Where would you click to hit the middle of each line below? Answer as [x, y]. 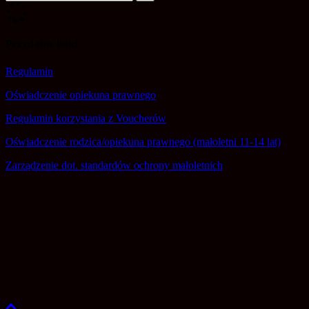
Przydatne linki [41, 44]
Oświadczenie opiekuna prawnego [81, 94]
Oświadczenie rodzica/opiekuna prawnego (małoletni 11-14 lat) [143, 141]
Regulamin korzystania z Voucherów [86, 118]
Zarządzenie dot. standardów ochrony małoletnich [114, 165]
